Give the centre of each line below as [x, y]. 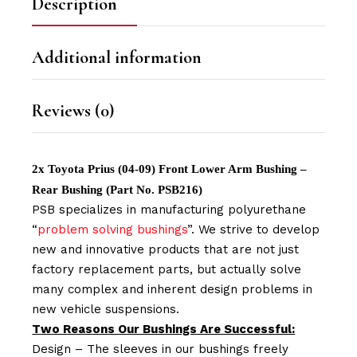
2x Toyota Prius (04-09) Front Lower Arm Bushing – [170, 169]
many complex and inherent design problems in [173, 290]
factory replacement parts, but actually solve [167, 270]
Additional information [117, 58]
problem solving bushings [113, 230]
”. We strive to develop [254, 230]
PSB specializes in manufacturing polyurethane [169, 210]
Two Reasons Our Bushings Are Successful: [164, 330]
